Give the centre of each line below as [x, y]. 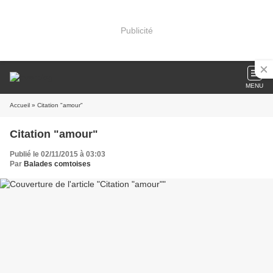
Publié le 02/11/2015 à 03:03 [58, 154]
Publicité [136, 30]
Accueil [20, 105]
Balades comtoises [57, 164]
